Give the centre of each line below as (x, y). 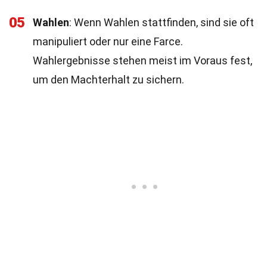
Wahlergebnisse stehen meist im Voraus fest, (142, 60)
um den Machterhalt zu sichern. (108, 80)
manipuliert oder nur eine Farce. (108, 41)
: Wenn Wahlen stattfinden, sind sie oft (162, 22)
